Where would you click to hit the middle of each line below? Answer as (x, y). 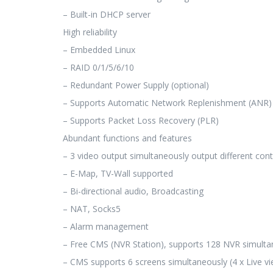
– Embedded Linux (99, 49)
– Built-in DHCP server (107, 14)
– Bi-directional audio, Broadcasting (133, 191)
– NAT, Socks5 (92, 208)
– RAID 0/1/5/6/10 (98, 67)
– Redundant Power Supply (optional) (136, 85)
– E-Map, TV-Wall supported (118, 173)
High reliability (90, 32)
